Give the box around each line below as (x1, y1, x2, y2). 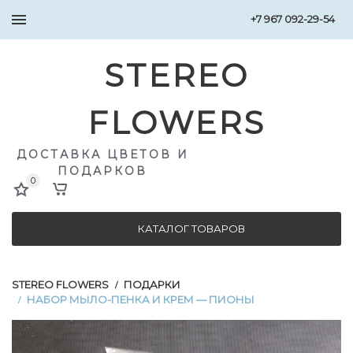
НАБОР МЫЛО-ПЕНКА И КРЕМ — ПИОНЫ (27, 293, 255, 306)
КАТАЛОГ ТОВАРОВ (138, 222, 245, 235)
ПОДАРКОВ (58, 164, 147, 178)
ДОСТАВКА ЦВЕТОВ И (16, 147, 189, 162)
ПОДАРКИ (124, 278, 180, 291)
